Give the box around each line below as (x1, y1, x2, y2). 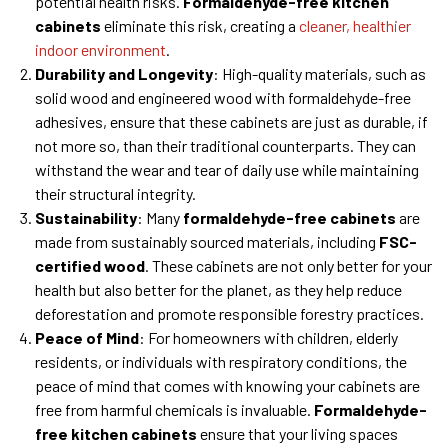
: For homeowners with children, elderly (139, 327, 398, 347)
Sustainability (35, 207, 137, 227)
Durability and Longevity (35, 63, 213, 83)
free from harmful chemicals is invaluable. (35, 399, 314, 419)
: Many (137, 207, 183, 227)
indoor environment (35, 39, 166, 59)
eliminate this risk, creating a (101, 15, 299, 35)
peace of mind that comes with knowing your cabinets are (35, 375, 420, 395)
